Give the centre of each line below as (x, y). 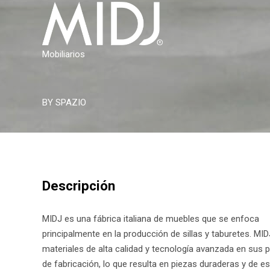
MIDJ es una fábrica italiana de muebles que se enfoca (151, 219)
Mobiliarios (64, 55)
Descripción (79, 186)
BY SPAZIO (64, 103)
